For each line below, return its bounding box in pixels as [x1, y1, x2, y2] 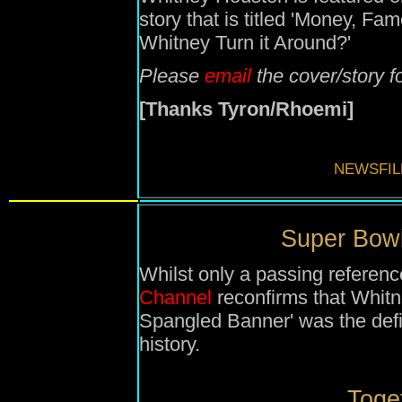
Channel [139, 286, 212, 309]
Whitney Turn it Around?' [139, 31, 351, 54]
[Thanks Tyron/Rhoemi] [139, 98, 354, 120]
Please [139, 65, 205, 87]
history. [139, 333, 200, 355]
